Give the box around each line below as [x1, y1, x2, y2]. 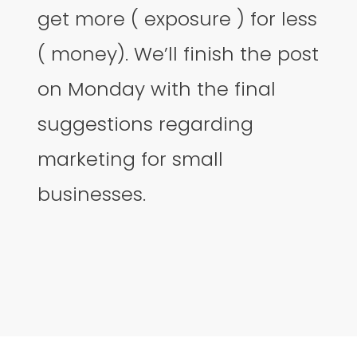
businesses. [37, 180, 147, 207]
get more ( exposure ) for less [37, 5, 318, 32]
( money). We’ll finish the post [37, 40, 320, 67]
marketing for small [37, 145, 224, 172]
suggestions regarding [37, 110, 254, 137]
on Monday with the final [37, 75, 277, 102]
